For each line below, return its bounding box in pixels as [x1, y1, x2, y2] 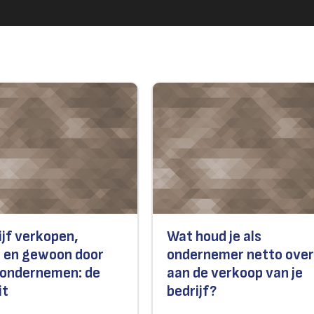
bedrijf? [167, 282, 217, 301]
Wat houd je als [167, 227, 262, 247]
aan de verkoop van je [167, 264, 303, 283]
